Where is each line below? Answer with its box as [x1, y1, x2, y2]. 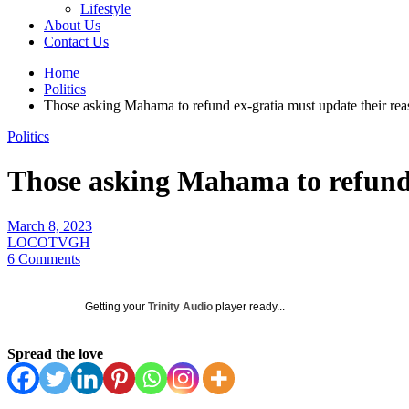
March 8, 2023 [7, 217, 92, 234]
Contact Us [44, 33, 109, 49]
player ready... [213, 299, 285, 313]
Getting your [85, 299, 148, 313]
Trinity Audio [148, 299, 213, 313]
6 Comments [7, 250, 80, 267]
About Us [44, 16, 100, 33]
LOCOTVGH [7, 234, 90, 250]
